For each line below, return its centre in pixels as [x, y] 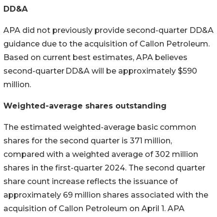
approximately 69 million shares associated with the [106, 195]
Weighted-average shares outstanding [85, 106]
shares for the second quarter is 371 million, [88, 140]
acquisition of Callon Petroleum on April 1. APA [94, 208]
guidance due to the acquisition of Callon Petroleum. [107, 44]
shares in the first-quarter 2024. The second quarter [104, 168]
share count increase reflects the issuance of [91, 181]
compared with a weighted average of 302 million [101, 154]
